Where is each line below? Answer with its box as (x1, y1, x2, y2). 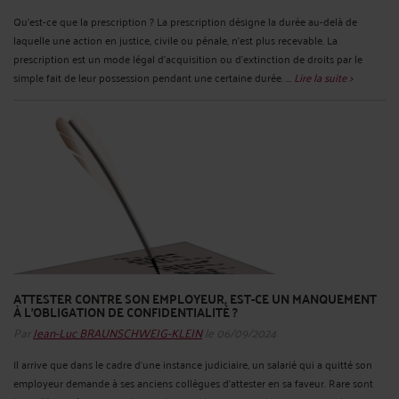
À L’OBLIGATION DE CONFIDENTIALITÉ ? (13, 299, 238, 323)
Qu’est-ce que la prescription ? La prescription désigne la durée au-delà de (13, 11, 357, 30)
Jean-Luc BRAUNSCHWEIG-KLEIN (33, 321, 202, 344)
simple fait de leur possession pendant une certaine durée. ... (13, 67, 294, 86)
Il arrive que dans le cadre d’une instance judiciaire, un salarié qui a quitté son (13, 354, 372, 374)
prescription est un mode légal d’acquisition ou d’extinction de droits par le (13, 48, 362, 68)
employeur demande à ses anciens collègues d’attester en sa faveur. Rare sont (13, 373, 373, 393)
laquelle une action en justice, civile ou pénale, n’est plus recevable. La (13, 29, 338, 49)
